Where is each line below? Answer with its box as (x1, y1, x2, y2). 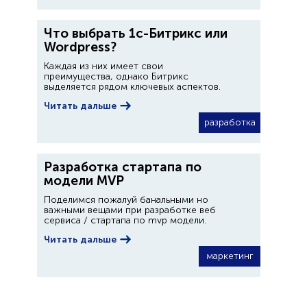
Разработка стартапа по (44, 159, 201, 175)
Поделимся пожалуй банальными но (44, 194, 208, 206)
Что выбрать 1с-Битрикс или (44, 25, 228, 41)
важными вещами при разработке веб (44, 204, 216, 216)
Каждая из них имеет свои (44, 60, 163, 72)
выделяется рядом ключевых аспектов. (44, 81, 221, 93)
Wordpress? (44, 39, 116, 55)
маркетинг (206, 250, 254, 262)
